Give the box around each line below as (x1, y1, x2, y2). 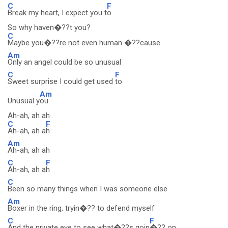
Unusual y (8, 96, 40, 105)
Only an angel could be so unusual (8, 58, 121, 67)
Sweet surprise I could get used (8, 77, 115, 86)
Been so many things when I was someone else (8, 184, 167, 193)
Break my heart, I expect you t (8, 8, 107, 17)
